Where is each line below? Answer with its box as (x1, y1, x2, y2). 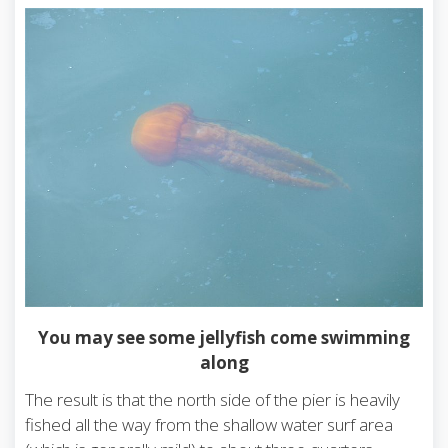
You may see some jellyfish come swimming (38, 325, 410, 349)
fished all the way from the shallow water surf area (25, 412, 393, 436)
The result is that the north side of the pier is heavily (25, 387, 400, 411)
